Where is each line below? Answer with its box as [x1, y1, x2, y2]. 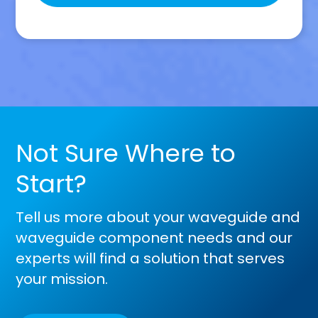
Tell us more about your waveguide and [16, 207, 301, 228]
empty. [32, 53, 89, 76]
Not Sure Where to [16, 136, 236, 171]
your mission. [16, 269, 109, 290]
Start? [16, 167, 87, 202]
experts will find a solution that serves [16, 248, 285, 269]
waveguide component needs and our [16, 228, 293, 248]
